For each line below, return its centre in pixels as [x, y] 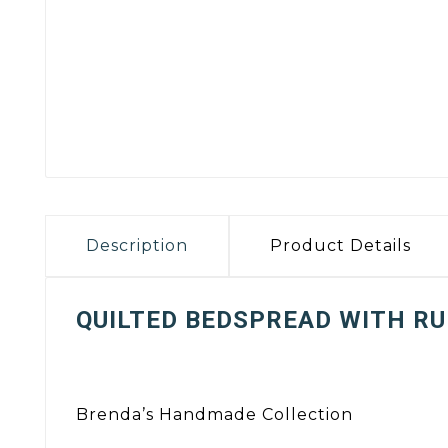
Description [137, 246]
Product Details [340, 246]
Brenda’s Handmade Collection [214, 414]
